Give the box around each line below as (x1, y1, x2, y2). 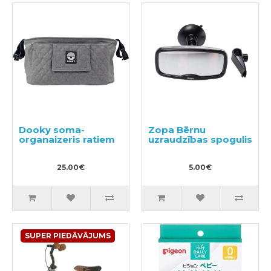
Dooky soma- (19, 124, 85, 135)
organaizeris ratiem (19, 134, 115, 145)
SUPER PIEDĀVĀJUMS (25, 231, 111, 240)
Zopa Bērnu (148, 124, 206, 135)
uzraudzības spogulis (148, 134, 252, 145)
